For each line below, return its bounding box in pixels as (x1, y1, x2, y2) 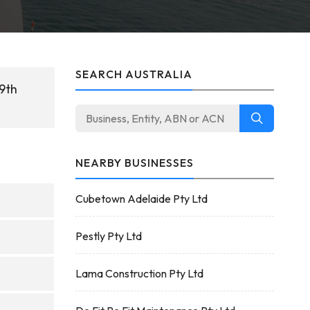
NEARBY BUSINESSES (75, 156, 194, 170)
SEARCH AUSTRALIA (75, 67, 192, 81)
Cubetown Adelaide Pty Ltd (75, 192, 208, 206)
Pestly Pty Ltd (75, 229, 142, 243)
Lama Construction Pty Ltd (75, 266, 203, 280)
